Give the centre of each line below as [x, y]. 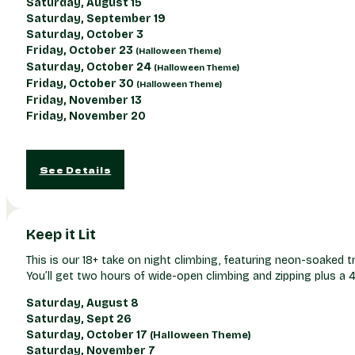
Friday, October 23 [80, 50]
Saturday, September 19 [95, 18]
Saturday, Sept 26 [78, 319]
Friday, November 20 [86, 116]
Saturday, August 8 [82, 303]
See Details [75, 169]
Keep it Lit [61, 234]
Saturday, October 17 [88, 335]
